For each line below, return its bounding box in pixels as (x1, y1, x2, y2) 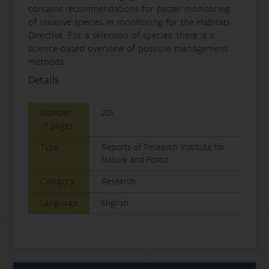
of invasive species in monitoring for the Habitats (28, 16, 231, 28)
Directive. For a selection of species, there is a (28, 29, 215, 41)
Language (40, 197, 78, 209)
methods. (28, 55, 66, 68)
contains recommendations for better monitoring (28, 2, 231, 15)
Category (40, 175, 75, 187)
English (101, 197, 129, 209)
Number (40, 107, 71, 119)
